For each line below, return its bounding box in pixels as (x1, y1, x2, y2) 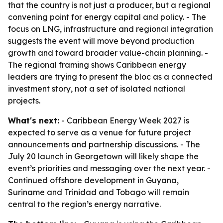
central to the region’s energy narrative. (8, 199, 161, 209)
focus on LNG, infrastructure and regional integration (8, 24, 213, 34)
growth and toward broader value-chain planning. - (8, 48, 208, 58)
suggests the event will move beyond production (8, 36, 194, 46)
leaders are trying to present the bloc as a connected (8, 72, 213, 82)
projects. (8, 96, 40, 106)
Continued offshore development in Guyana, (8, 175, 179, 185)
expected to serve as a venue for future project (8, 127, 191, 137)
